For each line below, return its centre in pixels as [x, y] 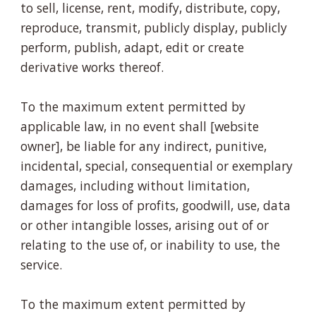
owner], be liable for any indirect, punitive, [144, 146]
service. [43, 264]
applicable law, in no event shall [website [140, 126]
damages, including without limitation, [135, 185]
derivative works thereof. [92, 67]
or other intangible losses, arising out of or [145, 225]
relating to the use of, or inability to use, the [151, 244]
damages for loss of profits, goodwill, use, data [156, 205]
